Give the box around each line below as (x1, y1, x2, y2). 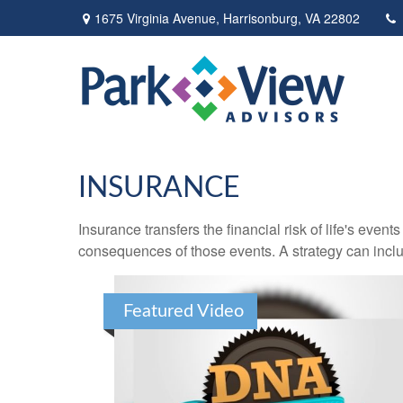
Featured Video (123, 302, 244, 320)
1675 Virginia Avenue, (94, 8, 223, 27)
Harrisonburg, (223, 8, 301, 27)
